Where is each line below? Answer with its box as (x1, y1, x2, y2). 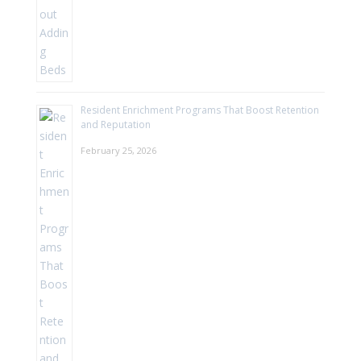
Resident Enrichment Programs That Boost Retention (80, 102, 319, 117)
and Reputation (80, 117, 151, 131)
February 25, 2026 (80, 143, 156, 156)
